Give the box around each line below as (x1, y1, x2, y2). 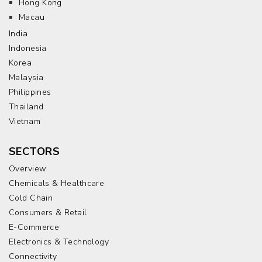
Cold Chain (9, 192, 53, 204)
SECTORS (9, 144, 60, 158)
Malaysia (9, 72, 44, 83)
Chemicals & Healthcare (9, 178, 105, 189)
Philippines (9, 87, 51, 98)
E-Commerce (9, 222, 60, 233)
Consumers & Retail (9, 207, 87, 218)
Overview (9, 163, 47, 174)
